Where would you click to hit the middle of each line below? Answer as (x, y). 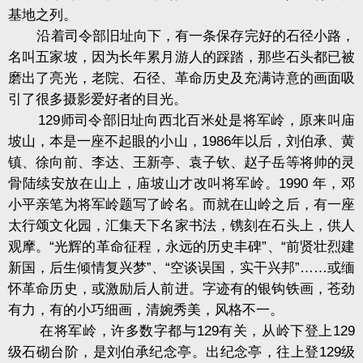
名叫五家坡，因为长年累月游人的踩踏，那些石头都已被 (181, 58)
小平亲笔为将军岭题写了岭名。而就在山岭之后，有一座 (181, 205)
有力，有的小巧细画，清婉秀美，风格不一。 (146, 310)
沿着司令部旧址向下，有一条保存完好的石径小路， (181, 36)
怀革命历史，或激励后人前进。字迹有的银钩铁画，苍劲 (181, 289)
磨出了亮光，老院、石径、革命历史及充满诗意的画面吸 (181, 79)
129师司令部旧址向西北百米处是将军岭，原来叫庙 (181, 121)
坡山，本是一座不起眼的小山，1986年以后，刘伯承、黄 (181, 142)
